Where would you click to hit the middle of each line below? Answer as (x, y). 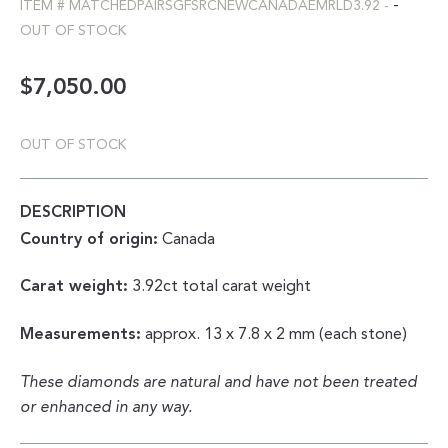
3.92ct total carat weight (219, 287)
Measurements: (80, 335)
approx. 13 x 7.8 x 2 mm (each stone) (274, 335)
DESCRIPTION (73, 212)
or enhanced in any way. (106, 407)
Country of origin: (89, 239)
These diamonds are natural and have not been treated (218, 382)
